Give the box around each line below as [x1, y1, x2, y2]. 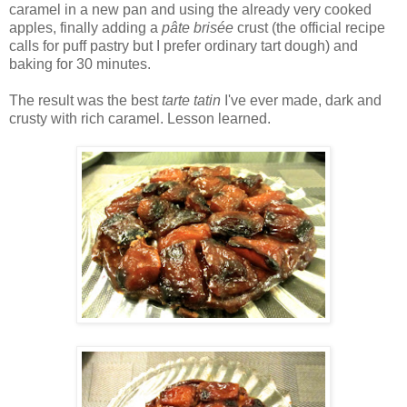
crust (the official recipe [233, 19, 385, 35]
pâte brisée [162, 19, 233, 35]
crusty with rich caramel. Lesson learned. [9, 110, 271, 126]
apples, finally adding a [9, 19, 162, 35]
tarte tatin [162, 92, 221, 108]
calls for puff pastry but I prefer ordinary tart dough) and [9, 37, 358, 54]
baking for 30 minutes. [9, 55, 151, 72]
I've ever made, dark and [221, 92, 382, 108]
